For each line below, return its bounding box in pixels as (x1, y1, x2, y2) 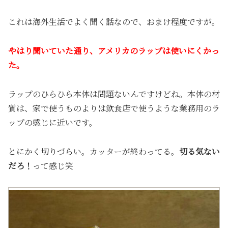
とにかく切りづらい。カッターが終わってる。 (8, 145, 179, 157)
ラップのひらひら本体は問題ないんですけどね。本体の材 (8, 88, 220, 100)
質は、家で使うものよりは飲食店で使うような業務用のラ (8, 102, 220, 114)
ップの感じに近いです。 (8, 116, 97, 128)
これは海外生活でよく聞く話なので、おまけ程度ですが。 (8, 16, 220, 28)
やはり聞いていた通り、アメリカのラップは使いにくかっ (8, 45, 219, 57)
